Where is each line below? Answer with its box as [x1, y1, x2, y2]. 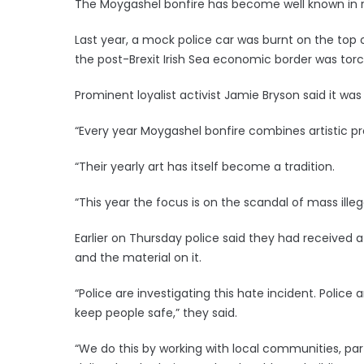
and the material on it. [75, 249, 201, 266]
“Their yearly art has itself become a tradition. [75, 158, 335, 175]
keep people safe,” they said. [75, 304, 237, 321]
